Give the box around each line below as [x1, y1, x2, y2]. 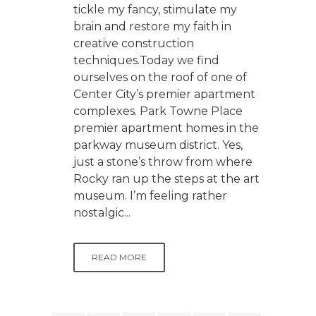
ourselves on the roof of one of [73, 70, 247, 84]
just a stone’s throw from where [73, 154, 253, 169]
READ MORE [92, 251, 147, 262]
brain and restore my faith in [73, 19, 231, 33]
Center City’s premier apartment [73, 87, 255, 101]
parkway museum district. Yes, [73, 138, 243, 152]
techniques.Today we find [73, 53, 219, 67]
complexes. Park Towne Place [73, 104, 243, 118]
